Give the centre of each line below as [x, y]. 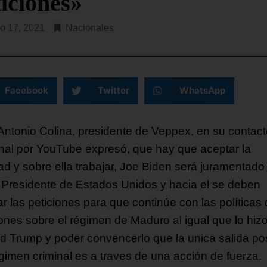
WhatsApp [202, 91]
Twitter [114, 91]
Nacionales [90, 27]
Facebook [26, 91]
